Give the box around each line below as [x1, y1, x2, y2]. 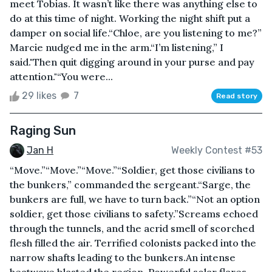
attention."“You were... [10, 70, 113, 83]
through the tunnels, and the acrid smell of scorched [10, 222, 254, 235]
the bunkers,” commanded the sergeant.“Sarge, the [10, 178, 251, 191]
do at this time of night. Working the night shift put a [10, 12, 250, 24]
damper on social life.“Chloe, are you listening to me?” [10, 26, 262, 39]
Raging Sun [10, 123, 76, 138]
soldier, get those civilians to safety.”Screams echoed [10, 208, 258, 220]
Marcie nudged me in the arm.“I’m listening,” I [10, 41, 223, 53]
